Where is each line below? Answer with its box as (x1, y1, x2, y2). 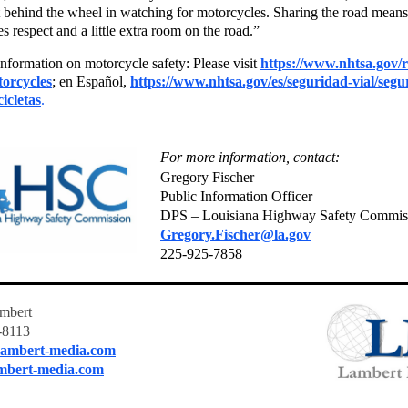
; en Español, (52, 74, 130, 89)
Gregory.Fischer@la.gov (160, 227, 311, 242)
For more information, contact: (160, 149, 340, 165)
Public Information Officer (160, 189, 312, 204)
